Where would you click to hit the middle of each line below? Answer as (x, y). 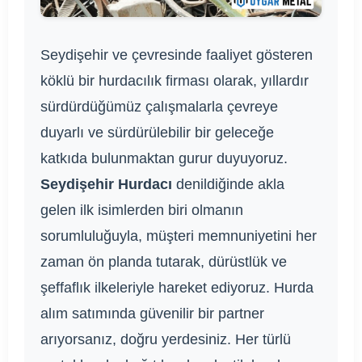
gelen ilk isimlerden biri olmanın (142, 210)
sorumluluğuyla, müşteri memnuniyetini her (179, 236)
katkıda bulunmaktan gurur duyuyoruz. (164, 159)
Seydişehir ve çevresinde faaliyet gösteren (177, 55)
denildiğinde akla (228, 185)
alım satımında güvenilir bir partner (152, 314)
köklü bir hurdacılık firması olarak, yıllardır (175, 81)
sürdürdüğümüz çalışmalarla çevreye (159, 107)
